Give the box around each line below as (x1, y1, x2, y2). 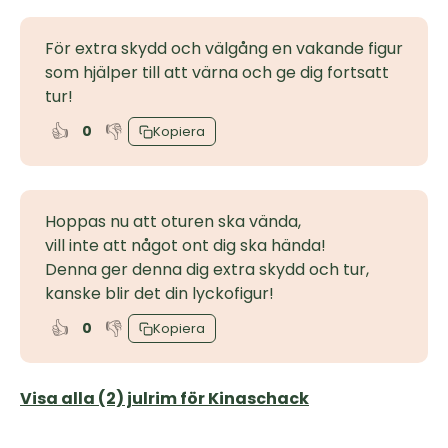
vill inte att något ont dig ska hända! (45, 234, 326, 257)
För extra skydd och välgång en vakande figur (45, 37, 403, 60)
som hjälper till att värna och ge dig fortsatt (45, 61, 389, 84)
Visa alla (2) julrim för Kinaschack (20, 387, 309, 410)
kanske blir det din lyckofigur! (45, 282, 274, 305)
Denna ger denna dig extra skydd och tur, (45, 258, 369, 281)
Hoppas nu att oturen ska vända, (45, 210, 301, 233)
